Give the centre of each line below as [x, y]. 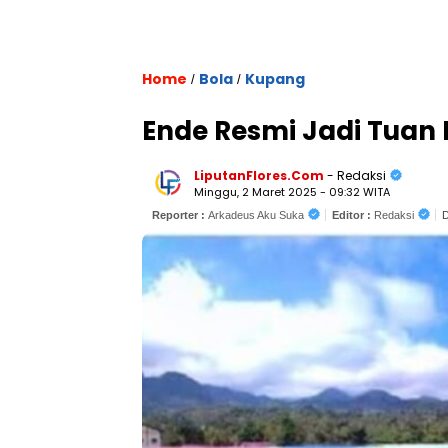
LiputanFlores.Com [259, 175]
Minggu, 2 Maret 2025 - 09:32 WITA [292, 192]
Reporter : [180, 215]
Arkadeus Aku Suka [256, 215]
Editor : [353, 215]
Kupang [275, 79]
